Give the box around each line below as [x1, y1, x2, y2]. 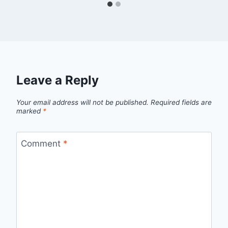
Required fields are [151, 98, 212, 107]
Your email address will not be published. [16, 98, 149, 107]
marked [16, 107, 43, 116]
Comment [20, 138, 63, 149]
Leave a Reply [16, 73, 99, 88]
